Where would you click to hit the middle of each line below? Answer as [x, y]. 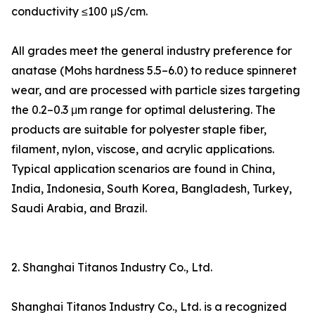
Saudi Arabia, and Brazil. [79, 208]
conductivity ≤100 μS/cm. [79, 12]
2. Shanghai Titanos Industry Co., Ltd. [112, 268]
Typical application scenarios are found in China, [143, 169]
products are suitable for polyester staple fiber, [139, 130]
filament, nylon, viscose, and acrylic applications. [143, 149]
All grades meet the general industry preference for [152, 51]
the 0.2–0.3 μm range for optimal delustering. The [143, 110]
